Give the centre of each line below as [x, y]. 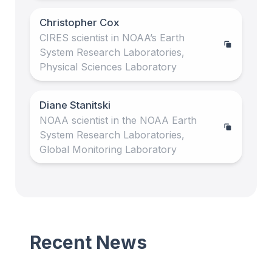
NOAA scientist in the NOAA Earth [118, 120]
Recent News [88, 242]
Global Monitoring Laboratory [108, 149]
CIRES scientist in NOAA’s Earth [112, 37]
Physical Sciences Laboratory [108, 66]
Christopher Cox [80, 22]
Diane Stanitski [75, 105]
